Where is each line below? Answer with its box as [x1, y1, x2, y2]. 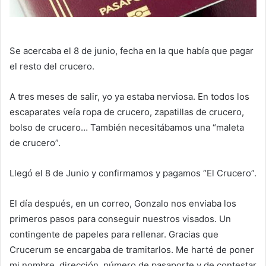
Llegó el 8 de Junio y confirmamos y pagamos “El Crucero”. [9, 167, 256, 179]
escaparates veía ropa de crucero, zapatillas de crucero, [9, 106, 244, 118]
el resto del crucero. [9, 61, 94, 72]
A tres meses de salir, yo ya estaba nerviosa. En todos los [9, 91, 249, 103]
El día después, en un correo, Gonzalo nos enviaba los [9, 198, 236, 210]
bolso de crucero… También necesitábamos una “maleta [9, 122, 244, 134]
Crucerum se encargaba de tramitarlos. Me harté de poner [9, 244, 254, 256]
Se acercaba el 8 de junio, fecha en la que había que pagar [9, 45, 254, 57]
